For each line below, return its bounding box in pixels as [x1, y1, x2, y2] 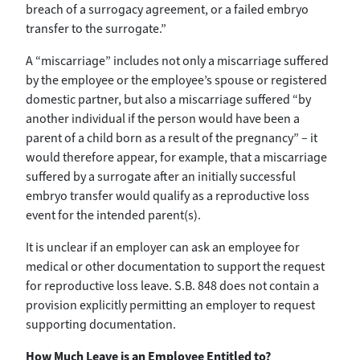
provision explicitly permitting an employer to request [26, 296, 315, 313]
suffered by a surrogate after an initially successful [26, 167, 296, 185]
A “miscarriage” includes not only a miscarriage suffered [26, 51, 329, 69]
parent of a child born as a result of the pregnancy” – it [26, 129, 317, 146]
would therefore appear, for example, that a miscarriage [26, 148, 327, 166]
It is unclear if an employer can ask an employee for [26, 238, 300, 256]
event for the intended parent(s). [26, 206, 201, 223]
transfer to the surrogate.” [26, 19, 166, 37]
